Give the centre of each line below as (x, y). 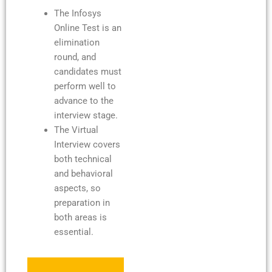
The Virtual (76, 130)
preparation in (82, 202)
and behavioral (83, 173)
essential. (73, 232)
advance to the (83, 100)
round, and (75, 57)
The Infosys (77, 13)
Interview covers (87, 144)
